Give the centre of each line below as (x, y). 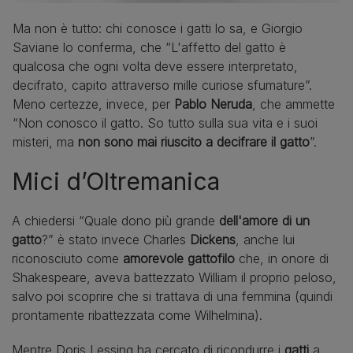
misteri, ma (45, 141)
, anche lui (265, 239)
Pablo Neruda (213, 104)
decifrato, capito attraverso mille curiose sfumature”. (162, 85)
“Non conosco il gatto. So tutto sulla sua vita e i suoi (165, 123)
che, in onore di (284, 258)
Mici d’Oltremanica (116, 181)
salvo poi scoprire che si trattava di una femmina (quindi (172, 296)
